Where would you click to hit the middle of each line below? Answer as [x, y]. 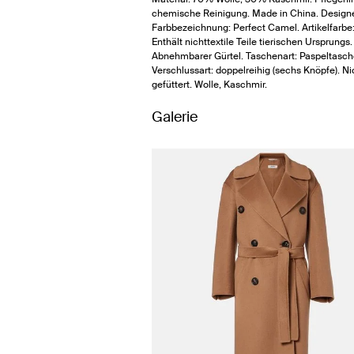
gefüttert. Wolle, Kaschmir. [209, 85]
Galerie [175, 117]
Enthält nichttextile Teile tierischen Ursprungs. [252, 42]
